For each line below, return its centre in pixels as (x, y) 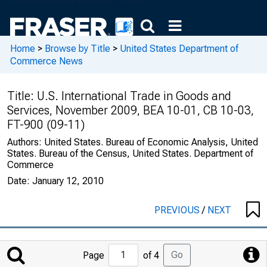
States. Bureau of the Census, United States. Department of (130, 153)
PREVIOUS (178, 210)
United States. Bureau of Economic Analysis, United (151, 142)
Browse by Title (77, 48)
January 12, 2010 (68, 181)
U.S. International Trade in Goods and (134, 96)
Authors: (26, 142)
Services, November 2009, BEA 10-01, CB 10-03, (131, 110)
